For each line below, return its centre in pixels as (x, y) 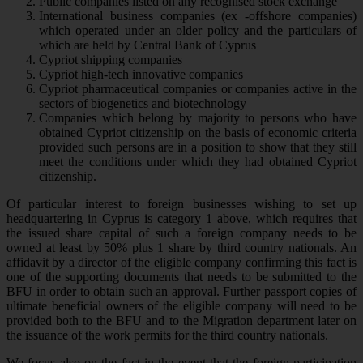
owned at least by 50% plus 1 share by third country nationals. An (181, 248)
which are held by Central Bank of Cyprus (147, 45)
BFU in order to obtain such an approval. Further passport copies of (181, 292)
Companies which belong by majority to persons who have (198, 118)
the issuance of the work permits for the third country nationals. (167, 335)
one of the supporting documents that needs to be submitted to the (181, 277)
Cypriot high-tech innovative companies (141, 75)
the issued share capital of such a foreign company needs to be (181, 233)
